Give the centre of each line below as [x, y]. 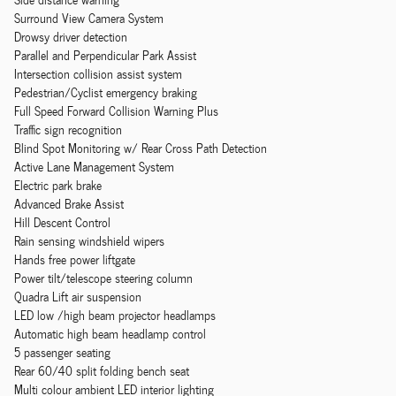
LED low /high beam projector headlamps [115, 315]
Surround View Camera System [89, 18]
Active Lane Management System [94, 166]
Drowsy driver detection [71, 36]
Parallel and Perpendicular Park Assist [105, 55]
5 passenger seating [62, 352]
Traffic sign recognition [68, 129]
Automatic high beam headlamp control [110, 333]
